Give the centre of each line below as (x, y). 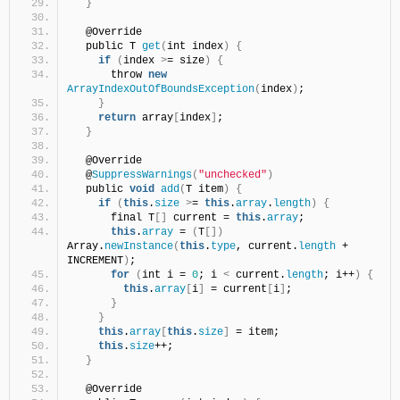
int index (195, 46)
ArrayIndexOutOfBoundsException (161, 89)
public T (108, 46)
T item (204, 189)
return (117, 118)
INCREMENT (95, 261)
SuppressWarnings (142, 175)
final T (114, 218)
